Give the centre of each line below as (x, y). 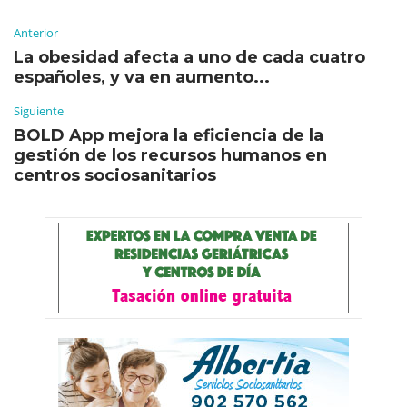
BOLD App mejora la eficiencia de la (169, 136)
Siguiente (39, 111)
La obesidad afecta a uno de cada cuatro (189, 58)
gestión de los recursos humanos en (170, 156)
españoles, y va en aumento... (142, 78)
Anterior (36, 33)
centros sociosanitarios (115, 176)
